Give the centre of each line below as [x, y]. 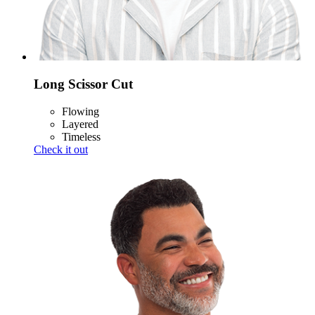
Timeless [81, 136]
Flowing [81, 111]
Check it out [61, 149]
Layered [80, 124]
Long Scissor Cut [83, 84]
